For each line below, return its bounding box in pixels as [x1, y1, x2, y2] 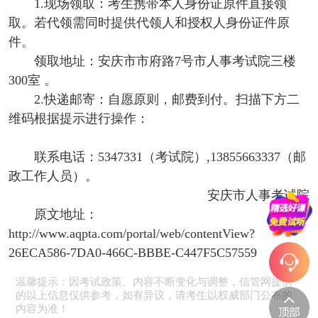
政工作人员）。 [8, 169, 98, 184]
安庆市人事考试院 [207, 188, 310, 203]
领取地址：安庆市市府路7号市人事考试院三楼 [33, 54, 296, 69]
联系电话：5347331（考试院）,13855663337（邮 [33, 150, 306, 165]
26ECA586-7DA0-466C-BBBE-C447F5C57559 [8, 246, 257, 261]
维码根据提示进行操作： [8, 111, 149, 126]
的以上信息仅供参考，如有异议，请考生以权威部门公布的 [16, 290, 293, 302]
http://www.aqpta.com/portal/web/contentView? [8, 226, 255, 241]
